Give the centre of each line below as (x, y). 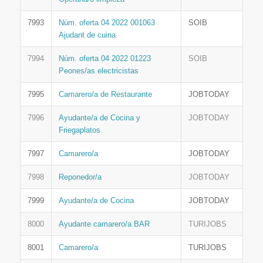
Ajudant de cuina (87, 35)
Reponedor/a (80, 177)
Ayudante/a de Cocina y (99, 118)
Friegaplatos (79, 130)
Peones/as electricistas (98, 71)
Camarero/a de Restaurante (105, 95)
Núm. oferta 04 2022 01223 (104, 59)
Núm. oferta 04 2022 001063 (107, 23)
